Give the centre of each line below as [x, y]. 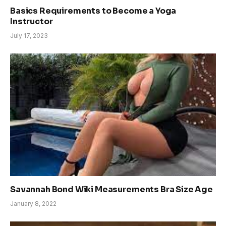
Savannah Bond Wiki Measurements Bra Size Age [111, 189]
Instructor [32, 22]
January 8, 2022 [33, 203]
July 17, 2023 [29, 36]
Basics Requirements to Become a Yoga [93, 11]
